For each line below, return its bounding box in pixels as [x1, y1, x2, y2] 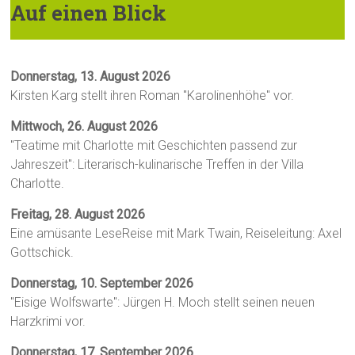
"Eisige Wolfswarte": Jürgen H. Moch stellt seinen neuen [10, 295, 315, 311]
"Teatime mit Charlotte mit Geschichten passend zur [10, 138, 298, 154]
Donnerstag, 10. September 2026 [10, 276, 194, 292]
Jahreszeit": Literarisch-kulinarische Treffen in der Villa [10, 157, 304, 173]
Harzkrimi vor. [10, 314, 86, 330]
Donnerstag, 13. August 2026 [10, 69, 171, 85]
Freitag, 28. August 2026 [10, 207, 146, 223]
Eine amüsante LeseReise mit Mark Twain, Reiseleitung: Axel [10, 226, 342, 242]
